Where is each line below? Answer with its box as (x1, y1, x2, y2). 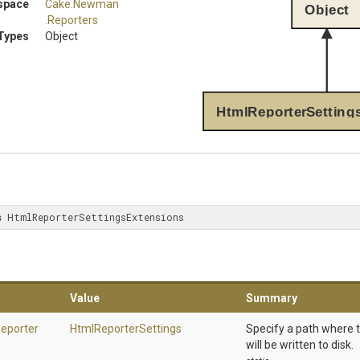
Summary (246, 292, 297, 305)
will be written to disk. (246, 338, 354, 351)
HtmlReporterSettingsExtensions (2, 211, 184, 223)
